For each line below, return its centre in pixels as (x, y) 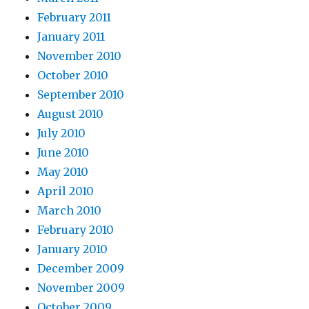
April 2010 (66, 191)
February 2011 (74, 18)
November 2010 (80, 56)
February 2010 (76, 230)
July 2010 (62, 133)
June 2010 (63, 153)
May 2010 (63, 172)
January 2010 (73, 249)
